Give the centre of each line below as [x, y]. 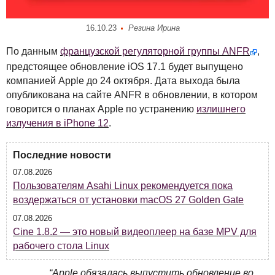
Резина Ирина [154, 28]
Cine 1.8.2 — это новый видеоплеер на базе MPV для [135, 231]
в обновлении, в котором [200, 95]
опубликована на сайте [60, 95]
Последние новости [62, 155]
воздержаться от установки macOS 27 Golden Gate [128, 199]
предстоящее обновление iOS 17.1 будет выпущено [125, 66]
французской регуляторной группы [141, 52]
